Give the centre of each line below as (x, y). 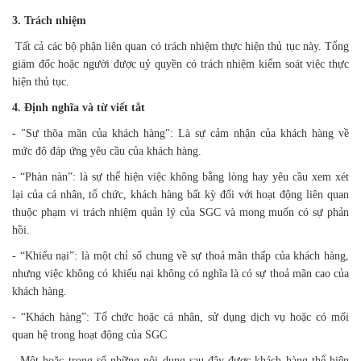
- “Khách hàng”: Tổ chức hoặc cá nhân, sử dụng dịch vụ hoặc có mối (180, 317)
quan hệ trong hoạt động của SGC (89, 335)
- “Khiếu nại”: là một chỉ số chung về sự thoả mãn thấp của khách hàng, (180, 256)
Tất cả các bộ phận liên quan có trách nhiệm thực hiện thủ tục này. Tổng (180, 46)
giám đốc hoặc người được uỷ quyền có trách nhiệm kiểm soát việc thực (180, 64)
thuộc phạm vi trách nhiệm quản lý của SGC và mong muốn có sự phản (180, 212)
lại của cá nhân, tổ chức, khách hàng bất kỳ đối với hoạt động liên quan (180, 195)
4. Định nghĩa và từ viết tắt (79, 108)
